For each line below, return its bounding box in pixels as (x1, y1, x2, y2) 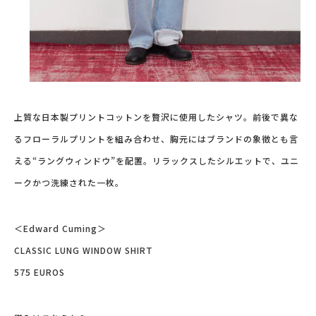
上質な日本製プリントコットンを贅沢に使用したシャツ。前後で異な (14, 110, 298, 123)
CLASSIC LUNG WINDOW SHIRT (14, 243, 153, 256)
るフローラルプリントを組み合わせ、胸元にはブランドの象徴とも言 (14, 132, 298, 145)
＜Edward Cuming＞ (14, 221, 107, 234)
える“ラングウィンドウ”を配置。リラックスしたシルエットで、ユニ (14, 154, 299, 166)
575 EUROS (14, 265, 65, 278)
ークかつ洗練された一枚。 (14, 176, 124, 188)
